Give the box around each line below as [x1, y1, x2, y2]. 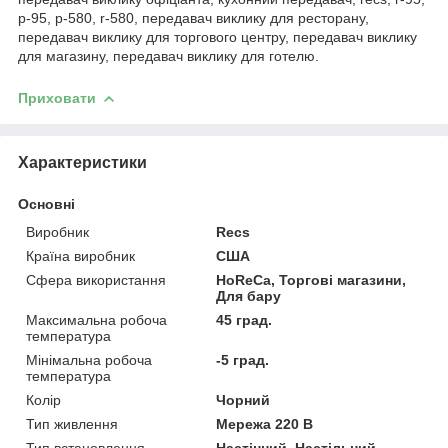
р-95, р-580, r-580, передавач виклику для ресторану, [18, 9, 369, 26]
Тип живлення [26, 415, 118, 432]
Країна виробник [26, 247, 135, 264]
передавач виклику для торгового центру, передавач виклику [18, 28, 417, 45]
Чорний [216, 391, 271, 408]
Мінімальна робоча [26, 351, 152, 368]
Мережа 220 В [216, 415, 314, 432]
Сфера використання [26, 271, 166, 288]
